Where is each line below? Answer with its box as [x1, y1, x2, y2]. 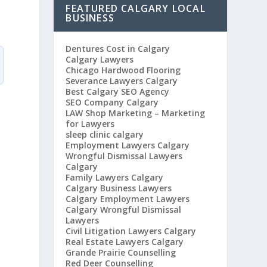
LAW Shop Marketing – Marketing [66, 107, 206, 119]
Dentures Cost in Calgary [66, 43, 170, 54]
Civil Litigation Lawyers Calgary [66, 225, 197, 237]
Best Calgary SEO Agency [66, 86, 170, 97]
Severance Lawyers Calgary [66, 75, 178, 86]
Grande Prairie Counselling [66, 247, 176, 258]
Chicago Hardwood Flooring [66, 64, 181, 76]
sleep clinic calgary [66, 129, 144, 140]
